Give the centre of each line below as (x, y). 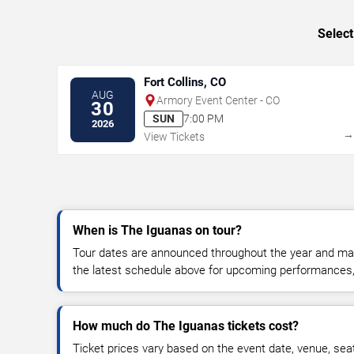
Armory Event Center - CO (218, 100)
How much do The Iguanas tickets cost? (186, 326)
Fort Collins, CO (185, 82)
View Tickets (174, 136)
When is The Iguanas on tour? (157, 230)
